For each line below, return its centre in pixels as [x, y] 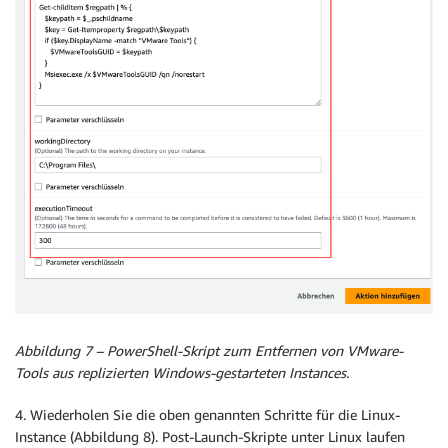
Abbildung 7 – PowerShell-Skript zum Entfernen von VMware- [209, 351]
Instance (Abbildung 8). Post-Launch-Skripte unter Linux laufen [210, 437]
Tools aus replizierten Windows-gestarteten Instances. [182, 373]
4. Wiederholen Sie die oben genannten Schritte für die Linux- [207, 415]
